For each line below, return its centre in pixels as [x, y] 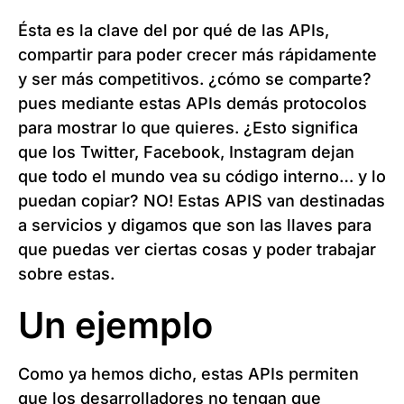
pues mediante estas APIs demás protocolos [193, 104]
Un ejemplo [115, 326]
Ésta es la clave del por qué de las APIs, [174, 31]
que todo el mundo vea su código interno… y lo [202, 177]
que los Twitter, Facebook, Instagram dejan [186, 152]
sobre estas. [66, 274]
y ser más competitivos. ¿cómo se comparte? [195, 79]
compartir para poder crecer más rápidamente [197, 55]
